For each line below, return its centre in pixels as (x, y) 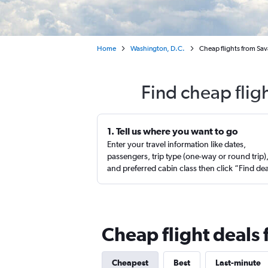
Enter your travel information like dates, (176, 144)
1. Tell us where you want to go (173, 131)
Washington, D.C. (158, 48)
